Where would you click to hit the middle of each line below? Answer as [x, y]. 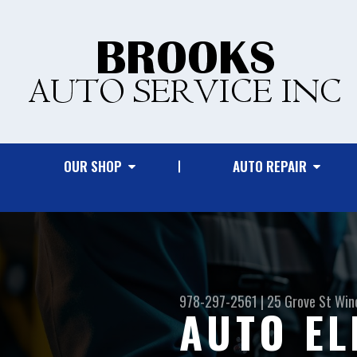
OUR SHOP [93, 166]
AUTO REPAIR [270, 166]
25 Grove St [299, 302]
